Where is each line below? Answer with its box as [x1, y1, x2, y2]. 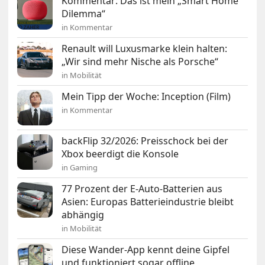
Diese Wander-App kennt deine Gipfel [62, 243, 230, 257]
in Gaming [62, 162, 98, 173]
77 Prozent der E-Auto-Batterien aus [62, 182, 223, 196]
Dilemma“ [62, 7, 106, 21]
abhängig [62, 208, 105, 222]
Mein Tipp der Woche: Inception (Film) [62, 90, 231, 104]
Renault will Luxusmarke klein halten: [62, 42, 228, 56]
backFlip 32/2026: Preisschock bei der [62, 134, 229, 148]
